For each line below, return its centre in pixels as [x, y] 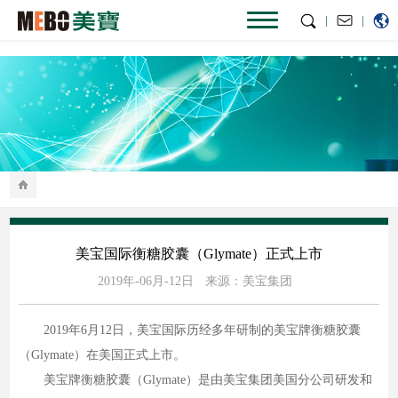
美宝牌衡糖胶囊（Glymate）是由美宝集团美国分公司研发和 [196, 380]
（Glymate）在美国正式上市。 [103, 355]
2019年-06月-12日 [145, 281]
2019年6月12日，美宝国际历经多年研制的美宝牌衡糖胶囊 [190, 330]
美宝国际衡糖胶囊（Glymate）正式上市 [199, 254]
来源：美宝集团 [248, 281]
